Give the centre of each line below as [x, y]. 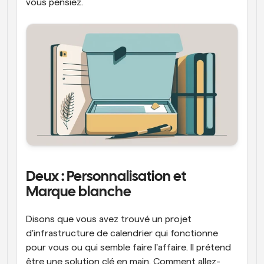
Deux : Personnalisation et [106, 177]
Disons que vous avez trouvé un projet [109, 219]
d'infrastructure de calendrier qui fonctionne [122, 233]
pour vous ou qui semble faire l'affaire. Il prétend [128, 247]
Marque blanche [79, 192]
